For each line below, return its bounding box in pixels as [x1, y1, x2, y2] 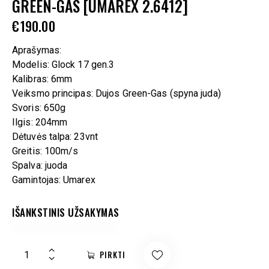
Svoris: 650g [12, 101, 66, 113]
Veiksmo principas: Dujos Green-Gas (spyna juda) [12, 87, 221, 99]
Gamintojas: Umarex [12, 174, 95, 186]
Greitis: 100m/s [12, 145, 79, 157]
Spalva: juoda [12, 159, 68, 171]
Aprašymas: [12, 44, 61, 56]
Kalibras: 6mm [12, 73, 73, 85]
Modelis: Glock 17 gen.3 [12, 58, 115, 70]
